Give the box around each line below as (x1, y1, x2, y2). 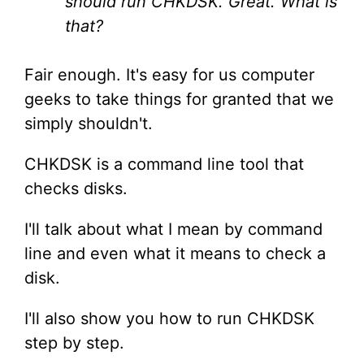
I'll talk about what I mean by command (24, 219, 323, 239)
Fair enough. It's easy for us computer (24, 65, 314, 84)
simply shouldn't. (24, 114, 153, 133)
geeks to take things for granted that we (24, 89, 334, 109)
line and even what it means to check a (24, 244, 326, 263)
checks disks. (24, 179, 128, 198)
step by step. (24, 333, 124, 353)
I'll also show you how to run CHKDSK (24, 309, 314, 328)
